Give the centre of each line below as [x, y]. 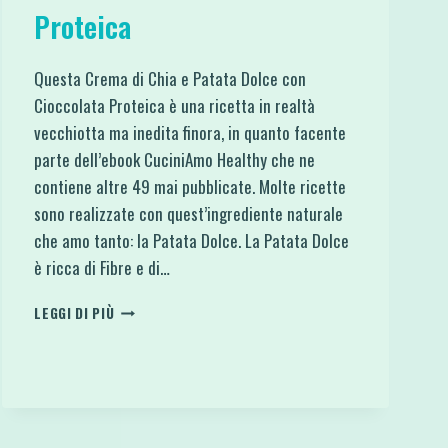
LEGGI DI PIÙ [74, 312]
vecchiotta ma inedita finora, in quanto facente [190, 132]
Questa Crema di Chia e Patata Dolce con [170, 78]
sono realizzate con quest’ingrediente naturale [189, 213]
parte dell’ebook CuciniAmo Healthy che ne [175, 159]
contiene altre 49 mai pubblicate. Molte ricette [190, 186]
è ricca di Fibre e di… [102, 267]
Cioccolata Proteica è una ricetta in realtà [175, 105]
